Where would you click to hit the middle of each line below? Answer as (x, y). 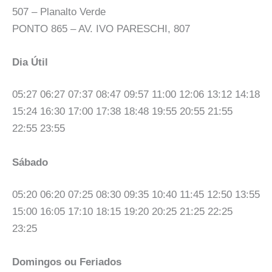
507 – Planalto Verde (59, 12)
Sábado (30, 162)
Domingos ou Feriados (67, 262)
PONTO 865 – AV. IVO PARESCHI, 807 (101, 29)
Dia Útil (30, 62)
